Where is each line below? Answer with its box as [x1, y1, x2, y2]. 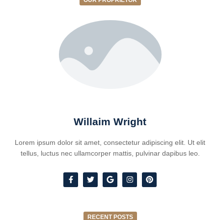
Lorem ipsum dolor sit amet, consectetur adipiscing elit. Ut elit [15, 138, 205, 146]
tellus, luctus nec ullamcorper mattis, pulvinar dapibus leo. [20, 149, 200, 157]
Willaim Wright [74, 115, 146, 127]
